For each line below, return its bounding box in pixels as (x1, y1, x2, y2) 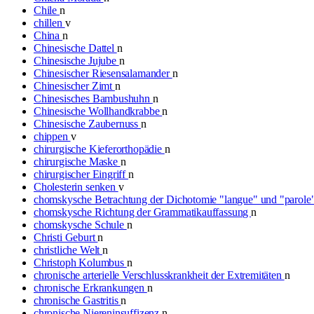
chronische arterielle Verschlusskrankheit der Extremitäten (34, 268, 285, 281)
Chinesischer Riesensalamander (34, 67, 172, 79)
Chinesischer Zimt (34, 79, 115, 92)
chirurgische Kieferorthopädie (34, 142, 165, 155)
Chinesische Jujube (34, 54, 119, 67)
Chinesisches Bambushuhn (34, 92, 153, 104)
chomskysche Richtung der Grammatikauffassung (34, 205, 252, 218)
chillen (34, 16, 65, 29)
